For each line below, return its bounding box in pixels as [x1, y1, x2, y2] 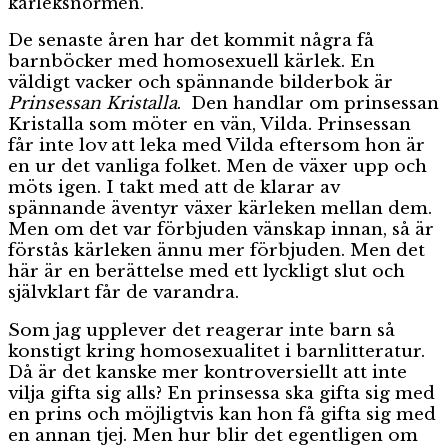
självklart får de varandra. [8, 281, 239, 303]
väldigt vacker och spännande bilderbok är [8, 71, 393, 93]
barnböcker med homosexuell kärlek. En [8, 50, 375, 72]
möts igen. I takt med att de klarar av [8, 176, 339, 198]
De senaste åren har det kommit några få [8, 29, 374, 51]
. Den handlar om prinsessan [177, 92, 439, 114]
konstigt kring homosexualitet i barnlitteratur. [8, 340, 425, 362]
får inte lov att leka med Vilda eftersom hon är [8, 134, 425, 156]
